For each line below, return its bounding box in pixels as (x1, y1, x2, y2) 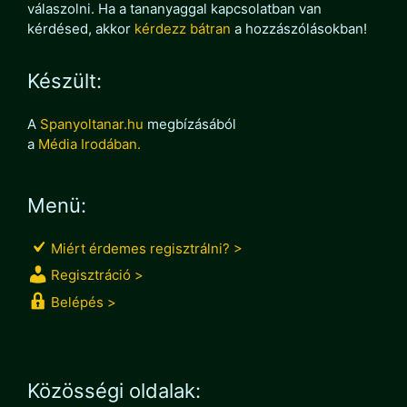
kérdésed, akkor (27, 19, 134, 37)
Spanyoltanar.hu (40, 114, 144, 133)
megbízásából (144, 114, 236, 133)
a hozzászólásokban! (231, 19, 367, 37)
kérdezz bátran (134, 19, 231, 37)
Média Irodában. (38, 134, 141, 153)
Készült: (27, 68, 102, 93)
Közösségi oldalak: (27, 378, 201, 402)
